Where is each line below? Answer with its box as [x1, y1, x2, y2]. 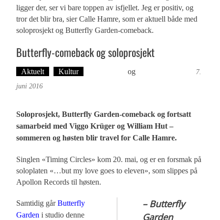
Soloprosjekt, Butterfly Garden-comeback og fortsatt [16, 110, 192, 119]
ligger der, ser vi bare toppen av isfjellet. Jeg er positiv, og [16, 3, 194, 12]
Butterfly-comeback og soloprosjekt [16, 44, 155, 60]
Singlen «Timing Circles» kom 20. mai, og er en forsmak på [16, 155, 202, 164]
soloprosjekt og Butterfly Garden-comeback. [16, 26, 154, 35]
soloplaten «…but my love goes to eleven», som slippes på [16, 166, 198, 175]
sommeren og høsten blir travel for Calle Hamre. [16, 134, 177, 142]
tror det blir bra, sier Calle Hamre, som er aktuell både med [16, 15, 198, 24]
